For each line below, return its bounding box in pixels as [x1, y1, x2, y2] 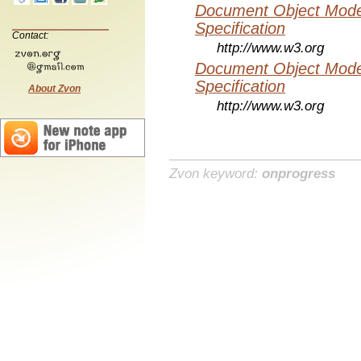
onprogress [262, 166, 335, 182]
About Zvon [28, 82, 81, 94]
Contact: [12, 29, 48, 41]
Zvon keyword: [169, 166, 262, 182]
